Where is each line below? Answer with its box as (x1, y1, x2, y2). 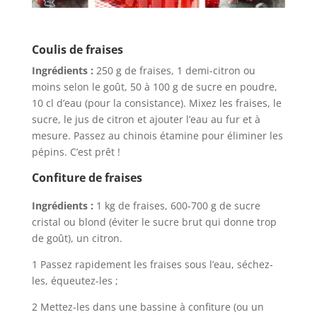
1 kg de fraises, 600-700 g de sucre (93, 198, 260, 212)
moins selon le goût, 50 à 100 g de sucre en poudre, (31, 79, 277, 93)
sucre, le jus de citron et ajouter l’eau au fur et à (31, 112, 260, 126)
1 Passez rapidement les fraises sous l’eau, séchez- (31, 257, 273, 271)
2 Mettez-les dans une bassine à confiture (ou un (31, 299, 264, 313)
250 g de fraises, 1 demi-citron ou (93, 63, 255, 77)
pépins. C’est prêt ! (31, 144, 120, 158)
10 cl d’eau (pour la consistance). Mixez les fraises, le (31, 96, 282, 110)
